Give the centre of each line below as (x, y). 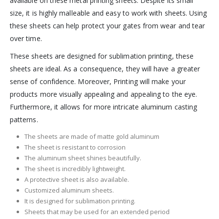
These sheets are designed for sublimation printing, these (102, 56)
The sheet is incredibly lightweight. (75, 169)
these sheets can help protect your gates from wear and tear (108, 26)
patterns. (24, 120)
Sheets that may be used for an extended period (97, 212)
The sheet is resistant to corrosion (75, 147)
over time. (26, 39)
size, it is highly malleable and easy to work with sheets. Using (109, 13)
